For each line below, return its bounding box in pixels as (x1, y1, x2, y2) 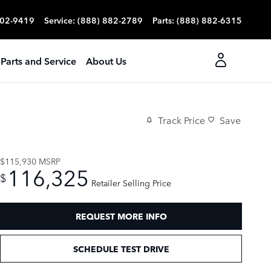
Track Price (158, 113, 205, 127)
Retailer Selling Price (91, 176, 171, 189)
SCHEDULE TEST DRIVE (73, 242, 169, 255)
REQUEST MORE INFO (75, 210, 167, 223)
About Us (86, 54, 126, 67)
